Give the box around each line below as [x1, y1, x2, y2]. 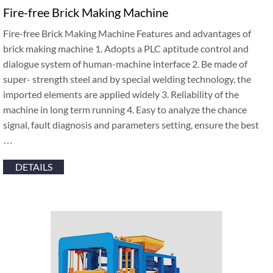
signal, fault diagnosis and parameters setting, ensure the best [3, 119, 259, 131]
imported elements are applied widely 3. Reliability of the [3, 88, 239, 101]
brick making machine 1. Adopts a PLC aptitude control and [3, 43, 249, 55]
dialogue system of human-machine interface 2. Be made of [3, 58, 247, 70]
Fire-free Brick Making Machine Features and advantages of [3, 27, 251, 40]
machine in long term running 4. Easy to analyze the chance [3, 104, 247, 116]
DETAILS [15, 161, 52, 173]
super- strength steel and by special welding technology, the [3, 73, 251, 85]
